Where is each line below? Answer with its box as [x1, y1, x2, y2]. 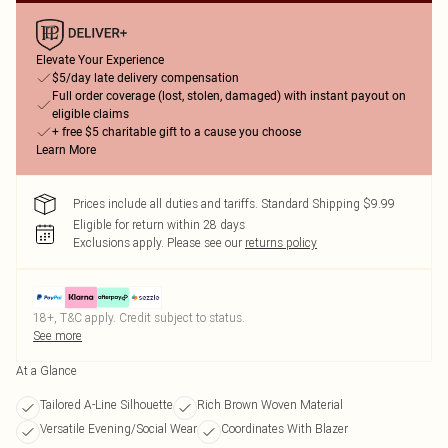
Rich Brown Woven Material [197, 397, 343, 412]
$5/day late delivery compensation [52, 71, 239, 85]
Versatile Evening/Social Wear [40, 421, 197, 436]
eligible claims [52, 107, 129, 121]
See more [33, 328, 82, 343]
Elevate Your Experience [36, 53, 164, 67]
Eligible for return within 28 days [73, 217, 245, 232]
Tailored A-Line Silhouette [40, 397, 173, 412]
